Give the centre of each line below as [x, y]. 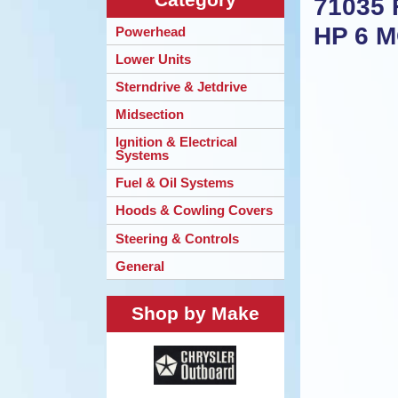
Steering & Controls [177, 238]
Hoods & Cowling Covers [194, 211]
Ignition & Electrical [176, 142]
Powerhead [151, 31]
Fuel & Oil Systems [175, 183]
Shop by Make [195, 314]
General [140, 266]
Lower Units [153, 59]
